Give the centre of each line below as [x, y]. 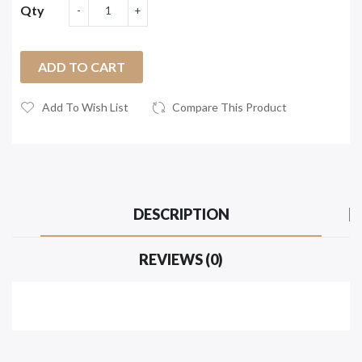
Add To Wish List [85, 107]
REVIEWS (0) [181, 260]
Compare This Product [229, 107]
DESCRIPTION [181, 215]
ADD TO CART [82, 67]
